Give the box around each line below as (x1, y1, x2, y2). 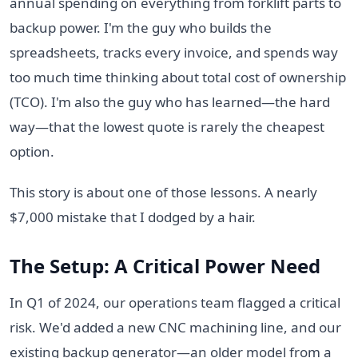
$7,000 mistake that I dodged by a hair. (10, 207, 256, 226)
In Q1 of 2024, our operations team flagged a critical (10, 292, 340, 312)
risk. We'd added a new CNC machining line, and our (10, 317, 341, 336)
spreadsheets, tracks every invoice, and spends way (10, 42, 338, 62)
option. (10, 141, 54, 161)
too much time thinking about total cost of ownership (10, 67, 346, 86)
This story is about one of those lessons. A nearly (10, 182, 317, 201)
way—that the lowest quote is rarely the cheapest (10, 117, 324, 136)
